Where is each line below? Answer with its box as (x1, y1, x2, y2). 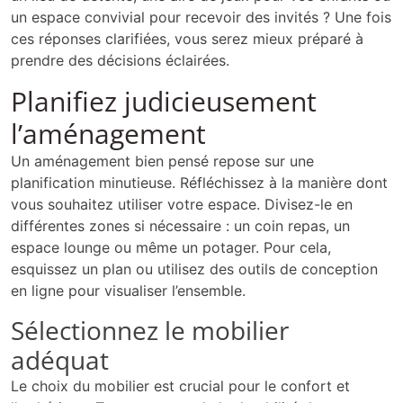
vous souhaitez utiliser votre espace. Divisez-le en (11, 195, 353, 214)
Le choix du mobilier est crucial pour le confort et (11, 377, 350, 396)
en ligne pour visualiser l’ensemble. (11, 282, 246, 300)
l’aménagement (11, 115, 206, 153)
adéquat (11, 343, 109, 378)
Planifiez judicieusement (11, 83, 317, 121)
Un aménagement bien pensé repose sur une (11, 152, 314, 171)
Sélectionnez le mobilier (11, 313, 289, 348)
